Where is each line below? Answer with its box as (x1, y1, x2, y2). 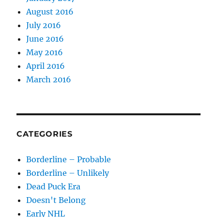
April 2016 (26, 61, 65, 71)
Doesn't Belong (26, 195, 86, 205)
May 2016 (26, 47, 63, 58)
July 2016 (26, 20, 62, 31)
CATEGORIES (16, 129, 73, 139)
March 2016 (26, 75, 72, 85)
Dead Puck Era (26, 182, 81, 192)
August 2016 (26, 7, 74, 17)
